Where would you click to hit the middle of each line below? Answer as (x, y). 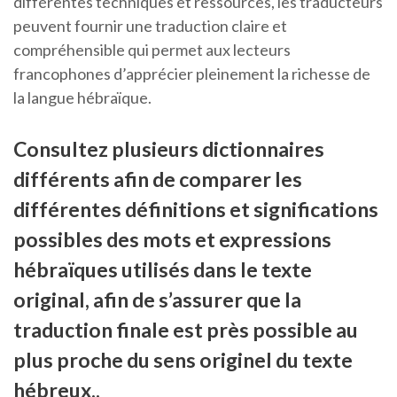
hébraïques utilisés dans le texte (163, 270)
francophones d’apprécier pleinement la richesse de (192, 74)
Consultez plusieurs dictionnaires (169, 149)
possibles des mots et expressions (172, 240)
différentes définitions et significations (196, 210)
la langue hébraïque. (82, 98)
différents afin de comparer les (158, 179)
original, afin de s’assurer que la (157, 300)
